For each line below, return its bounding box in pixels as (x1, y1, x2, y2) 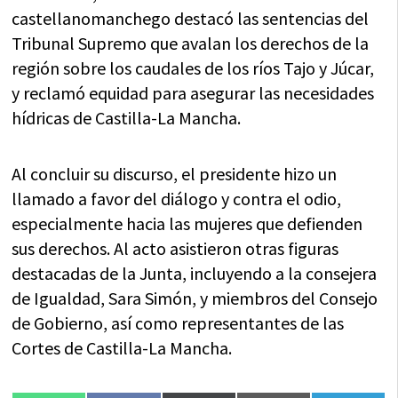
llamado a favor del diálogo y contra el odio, (12, 187, 342, 210)
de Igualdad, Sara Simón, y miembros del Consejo (12, 286, 378, 309)
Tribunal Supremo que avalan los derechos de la (12, 31, 370, 54)
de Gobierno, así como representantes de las (12, 311, 345, 334)
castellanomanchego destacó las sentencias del (12, 6, 370, 29)
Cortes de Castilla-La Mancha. (12, 336, 233, 359)
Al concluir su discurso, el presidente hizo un (12, 162, 338, 185)
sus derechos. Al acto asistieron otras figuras (12, 236, 339, 259)
